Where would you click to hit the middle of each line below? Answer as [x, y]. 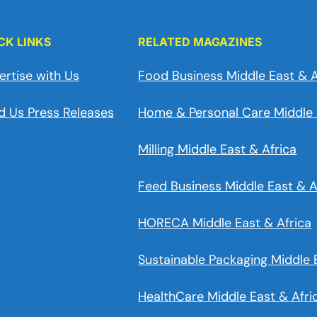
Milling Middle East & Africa [218, 149]
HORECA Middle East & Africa [225, 223]
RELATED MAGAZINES [200, 42]
